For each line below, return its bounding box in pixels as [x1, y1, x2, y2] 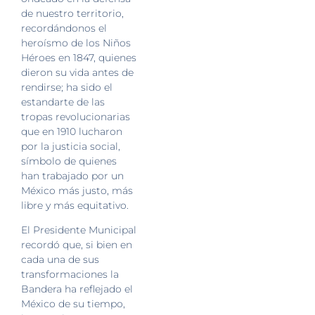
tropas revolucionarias [21, 110, 130, 123]
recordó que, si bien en [21, 238, 132, 251]
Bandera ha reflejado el [21, 282, 133, 295]
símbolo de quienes [21, 154, 117, 167]
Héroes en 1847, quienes [21, 51, 136, 64]
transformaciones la [21, 267, 119, 281]
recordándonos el [21, 21, 107, 34]
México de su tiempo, [21, 297, 125, 310]
